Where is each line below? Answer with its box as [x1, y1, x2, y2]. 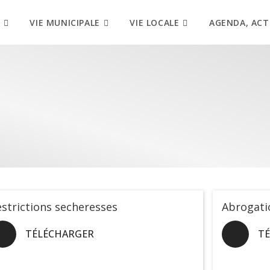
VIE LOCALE [130, 17, 180, 29]
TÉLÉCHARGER [25, 227, 94, 241]
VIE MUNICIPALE [30, 17, 100, 29]
